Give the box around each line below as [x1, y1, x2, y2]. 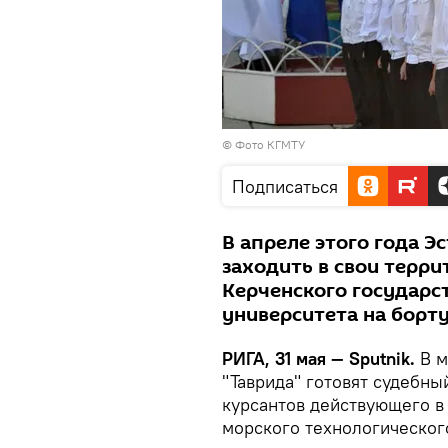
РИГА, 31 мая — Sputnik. [222, 347, 415, 370]
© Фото [222, 137, 267, 152]
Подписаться [232, 175, 338, 198]
